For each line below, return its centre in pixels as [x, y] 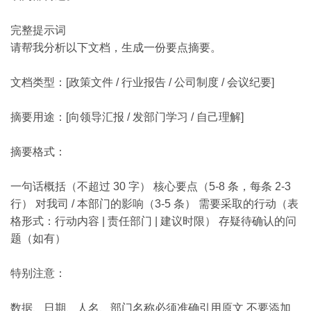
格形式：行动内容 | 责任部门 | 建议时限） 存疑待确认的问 [153, 221]
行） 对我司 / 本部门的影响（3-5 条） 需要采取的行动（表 [154, 204]
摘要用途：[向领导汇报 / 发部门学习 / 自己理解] [127, 117]
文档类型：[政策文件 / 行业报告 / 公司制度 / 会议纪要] [142, 82]
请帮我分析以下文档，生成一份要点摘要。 [116, 48]
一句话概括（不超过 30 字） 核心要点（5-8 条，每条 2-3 [151, 186]
